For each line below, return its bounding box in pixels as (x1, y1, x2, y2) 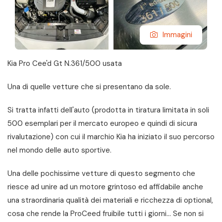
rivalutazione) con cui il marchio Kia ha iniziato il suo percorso (7, 132, 215, 142)
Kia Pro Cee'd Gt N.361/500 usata (7, 58, 122, 69)
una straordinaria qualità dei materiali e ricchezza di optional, (7, 195, 213, 206)
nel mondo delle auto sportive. (7, 145, 111, 156)
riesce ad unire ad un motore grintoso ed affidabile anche (7, 182, 203, 192)
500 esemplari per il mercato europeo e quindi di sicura (7, 118, 197, 129)
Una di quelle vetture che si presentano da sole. (7, 82, 171, 92)
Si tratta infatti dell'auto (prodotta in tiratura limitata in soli (7, 105, 209, 115)
